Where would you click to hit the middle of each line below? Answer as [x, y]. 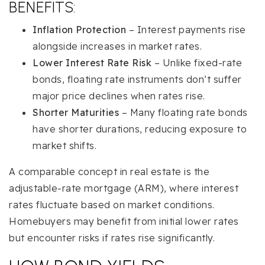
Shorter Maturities [76, 113]
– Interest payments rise [186, 30]
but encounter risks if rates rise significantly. [112, 238]
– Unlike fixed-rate [197, 63]
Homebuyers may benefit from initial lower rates [124, 222]
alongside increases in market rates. [117, 46]
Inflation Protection [79, 30]
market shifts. [64, 146]
